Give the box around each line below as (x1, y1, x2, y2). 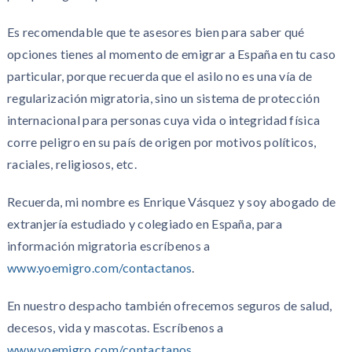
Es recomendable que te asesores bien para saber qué (6, 24, 305, 39)
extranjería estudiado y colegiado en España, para (6, 215, 282, 231)
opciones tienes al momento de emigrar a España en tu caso (6, 46, 336, 61)
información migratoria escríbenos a (6, 237, 211, 253)
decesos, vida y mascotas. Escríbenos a (6, 319, 224, 335)
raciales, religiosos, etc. (6, 156, 137, 171)
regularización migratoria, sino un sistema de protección (6, 90, 320, 105)
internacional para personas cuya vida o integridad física (6, 112, 321, 127)
